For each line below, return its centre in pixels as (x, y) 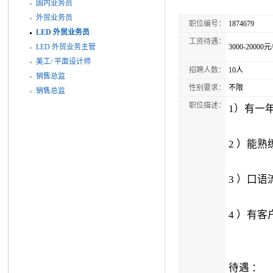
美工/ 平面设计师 (63, 61)
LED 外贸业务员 (62, 32)
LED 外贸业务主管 (66, 47)
